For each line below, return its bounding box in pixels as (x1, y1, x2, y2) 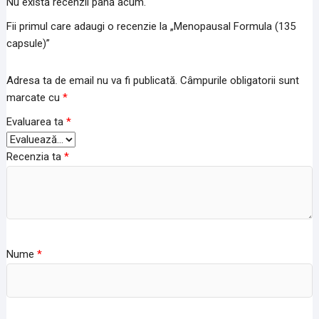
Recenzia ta (6, 150, 64, 163)
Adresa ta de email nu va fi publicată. (6, 73, 177, 87)
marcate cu (6, 90, 63, 104)
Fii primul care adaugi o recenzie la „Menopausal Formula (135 (6, 20, 296, 33)
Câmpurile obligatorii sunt (179, 73, 299, 87)
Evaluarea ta (6, 115, 66, 128)
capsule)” (6, 37, 50, 51)
